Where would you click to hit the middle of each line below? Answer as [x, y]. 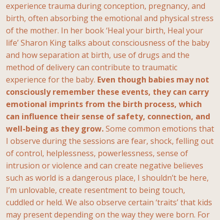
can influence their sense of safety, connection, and [108, 116]
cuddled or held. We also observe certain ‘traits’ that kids [109, 202]
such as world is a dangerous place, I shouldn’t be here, [107, 178]
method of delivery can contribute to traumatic [92, 67]
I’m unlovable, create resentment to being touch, [96, 190]
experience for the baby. [52, 79]
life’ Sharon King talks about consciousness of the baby [108, 42]
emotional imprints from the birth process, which [104, 104]
